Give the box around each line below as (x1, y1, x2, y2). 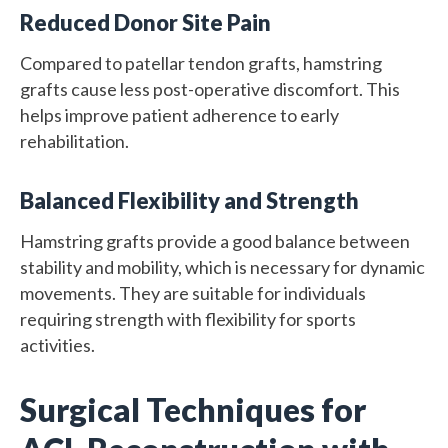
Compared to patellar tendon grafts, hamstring (20, 51, 382, 74)
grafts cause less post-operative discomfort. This (20, 77, 400, 100)
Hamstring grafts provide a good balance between (20, 229, 410, 252)
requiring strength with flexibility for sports (20, 307, 356, 330)
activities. (20, 333, 95, 356)
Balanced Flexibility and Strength (20, 186, 359, 214)
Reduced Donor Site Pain (20, 8, 271, 36)
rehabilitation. (20, 129, 129, 152)
